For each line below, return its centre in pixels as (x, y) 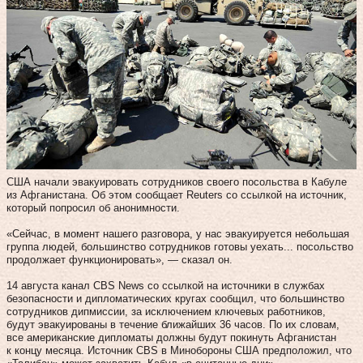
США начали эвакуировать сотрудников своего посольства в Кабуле (177, 181)
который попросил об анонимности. (93, 207)
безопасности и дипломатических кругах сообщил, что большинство (175, 298)
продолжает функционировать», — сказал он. (120, 259)
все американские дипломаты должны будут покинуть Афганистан (171, 337)
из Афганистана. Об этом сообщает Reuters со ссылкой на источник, (177, 194)
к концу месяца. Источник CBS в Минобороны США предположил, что (179, 350)
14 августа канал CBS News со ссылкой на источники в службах (166, 285)
